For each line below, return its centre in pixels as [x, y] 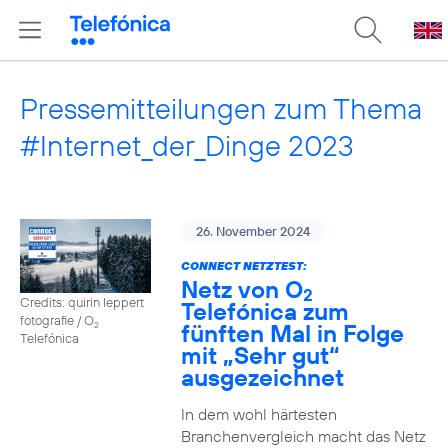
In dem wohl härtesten [258, 414]
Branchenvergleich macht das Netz [303, 436]
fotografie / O [57, 319]
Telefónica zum [264, 311]
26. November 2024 [252, 231]
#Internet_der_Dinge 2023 [187, 145]
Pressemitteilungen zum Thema [221, 108]
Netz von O [241, 289]
